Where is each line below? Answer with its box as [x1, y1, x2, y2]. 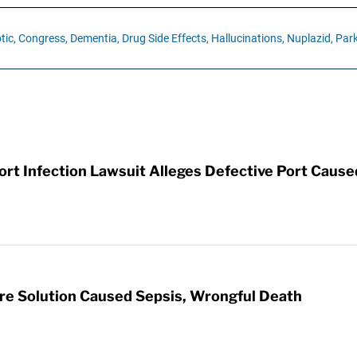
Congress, [18, 31, 68, 45]
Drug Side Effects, [121, 31, 209, 45]
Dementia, [69, 31, 120, 45]
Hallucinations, [210, 31, 284, 45]
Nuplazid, [286, 31, 333, 45]
